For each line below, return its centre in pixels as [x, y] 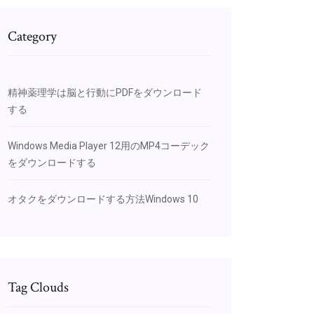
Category [32, 36]
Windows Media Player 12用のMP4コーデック [109, 146]
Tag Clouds [38, 287]
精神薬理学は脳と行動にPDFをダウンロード [105, 93]
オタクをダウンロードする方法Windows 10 [103, 199]
